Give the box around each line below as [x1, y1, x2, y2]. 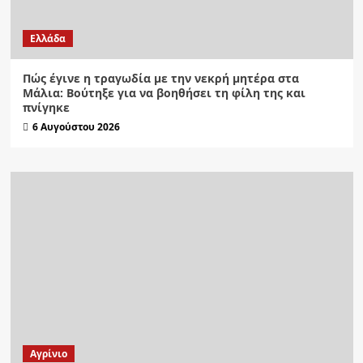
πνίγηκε [22, 100, 70, 116]
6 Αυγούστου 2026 [32, 120, 120, 135]
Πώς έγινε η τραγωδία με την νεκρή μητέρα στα [22, 70, 299, 87]
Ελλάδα [29, 32, 66, 46]
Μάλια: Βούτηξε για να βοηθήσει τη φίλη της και [22, 85, 305, 101]
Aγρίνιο [29, 347, 67, 361]
